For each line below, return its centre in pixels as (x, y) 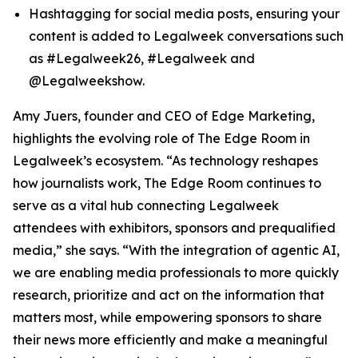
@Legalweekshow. (87, 81)
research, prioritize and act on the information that (169, 295)
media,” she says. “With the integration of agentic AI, (176, 250)
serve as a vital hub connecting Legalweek (146, 205)
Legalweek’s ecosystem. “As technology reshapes (165, 161)
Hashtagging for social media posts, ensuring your (184, 14)
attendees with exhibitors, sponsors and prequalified (174, 228)
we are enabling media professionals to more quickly (176, 272)
